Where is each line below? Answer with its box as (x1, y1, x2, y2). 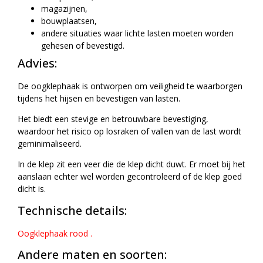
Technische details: (18, 202, 127, 218)
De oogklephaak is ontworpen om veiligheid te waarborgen (18, 80, 242, 92)
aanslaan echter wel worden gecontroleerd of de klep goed (18, 171, 242, 183)
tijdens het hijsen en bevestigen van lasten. (18, 92, 180, 104)
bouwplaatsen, (41, 15, 97, 26)
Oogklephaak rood (18, 227, 90, 239)
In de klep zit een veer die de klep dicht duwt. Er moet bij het (18, 159, 245, 170)
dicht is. (18, 183, 46, 195)
